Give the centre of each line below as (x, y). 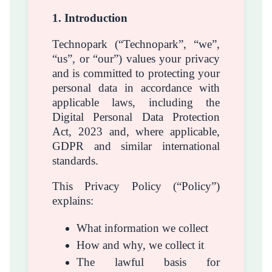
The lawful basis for (148, 262)
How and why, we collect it (140, 245)
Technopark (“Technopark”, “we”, (136, 44)
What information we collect (142, 228)
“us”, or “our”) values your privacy (136, 58)
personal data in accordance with (136, 87)
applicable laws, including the (136, 102)
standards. (75, 160)
